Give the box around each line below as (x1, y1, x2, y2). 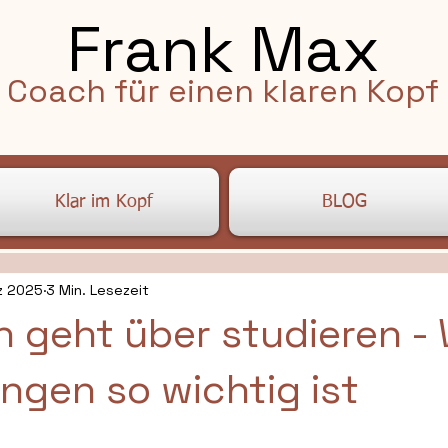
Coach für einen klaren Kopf (7, 71, 439, 111)
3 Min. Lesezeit (46, 280, 149, 299)
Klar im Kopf (55, 193, 153, 211)
